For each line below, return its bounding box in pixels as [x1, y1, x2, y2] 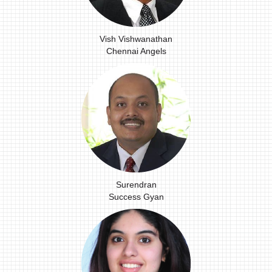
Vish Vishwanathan [100, 34, 172, 44]
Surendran [115, 180, 157, 189]
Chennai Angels [106, 46, 166, 56]
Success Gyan [108, 192, 164, 202]
